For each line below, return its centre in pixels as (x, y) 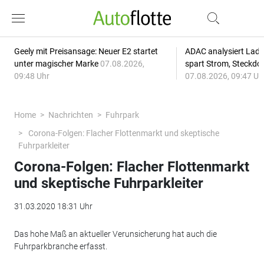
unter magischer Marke (57, 64)
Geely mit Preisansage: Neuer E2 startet (86, 51)
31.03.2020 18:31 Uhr (53, 206)
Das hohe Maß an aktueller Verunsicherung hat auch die (115, 234)
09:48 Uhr (32, 76)
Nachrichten (70, 115)
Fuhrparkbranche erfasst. (60, 246)
